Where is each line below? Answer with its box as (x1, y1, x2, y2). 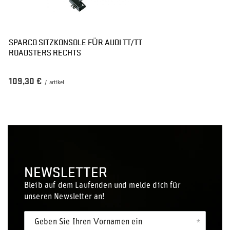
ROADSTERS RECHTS (9, 46, 81, 58)
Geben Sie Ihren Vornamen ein (34, 218, 143, 226)
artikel (49, 80, 64, 86)
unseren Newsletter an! (24, 193, 105, 201)
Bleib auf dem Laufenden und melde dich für (24, 182, 181, 190)
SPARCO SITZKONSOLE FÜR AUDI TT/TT (9, 36, 142, 48)
